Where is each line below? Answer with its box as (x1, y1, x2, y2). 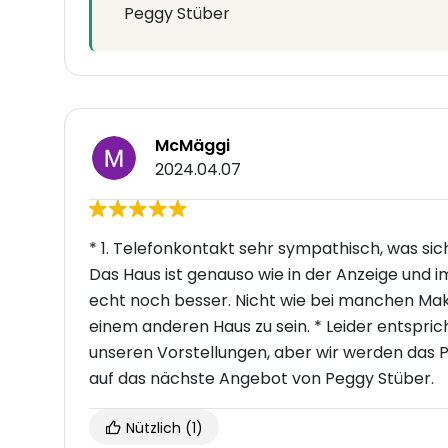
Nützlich (122, 418, 185, 439)
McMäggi (155, 134, 230, 158)
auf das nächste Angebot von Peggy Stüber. (89, 367, 434, 391)
